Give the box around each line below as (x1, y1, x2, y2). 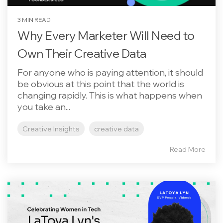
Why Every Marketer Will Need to (17, 28, 195, 43)
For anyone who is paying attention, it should (17, 67, 203, 78)
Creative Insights (22, 124, 80, 133)
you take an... (17, 101, 70, 112)
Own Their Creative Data (17, 46, 146, 61)
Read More (170, 145, 206, 154)
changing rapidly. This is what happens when (17, 90, 202, 101)
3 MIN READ (17, 16, 51, 23)
